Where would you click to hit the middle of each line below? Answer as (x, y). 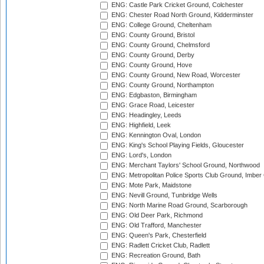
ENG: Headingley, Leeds (146, 115)
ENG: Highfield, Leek (140, 125)
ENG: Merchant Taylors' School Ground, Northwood (185, 165)
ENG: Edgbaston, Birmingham (153, 95)
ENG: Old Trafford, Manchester (156, 225)
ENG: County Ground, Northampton (162, 85)
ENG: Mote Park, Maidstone (151, 185)
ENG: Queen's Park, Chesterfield (158, 235)
